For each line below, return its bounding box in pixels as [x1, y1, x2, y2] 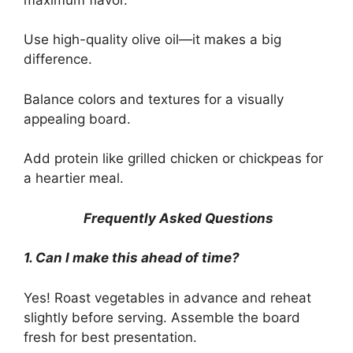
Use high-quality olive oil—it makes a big [24, 32, 281, 48]
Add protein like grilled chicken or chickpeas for [24, 150, 323, 167]
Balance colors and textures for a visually [24, 91, 284, 107]
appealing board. [24, 110, 131, 127]
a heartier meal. [24, 170, 124, 187]
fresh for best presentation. [24, 329, 197, 345]
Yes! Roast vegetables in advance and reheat [24, 289, 311, 306]
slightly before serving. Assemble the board [24, 309, 300, 325]
